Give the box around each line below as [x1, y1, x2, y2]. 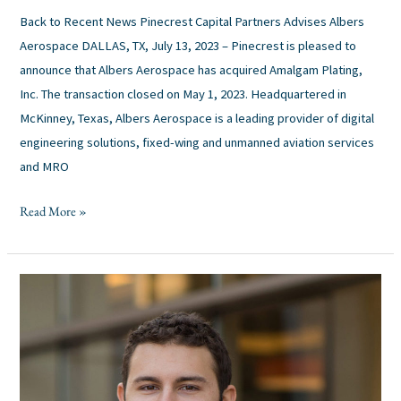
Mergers [19, 348, 61, 366]
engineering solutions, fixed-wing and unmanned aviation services [20, 133, 375, 150]
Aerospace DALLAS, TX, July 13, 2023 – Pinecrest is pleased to [20, 37, 357, 54]
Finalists [19, 276, 63, 294]
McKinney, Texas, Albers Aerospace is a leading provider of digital [20, 109, 375, 126]
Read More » [20, 201, 88, 219]
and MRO [20, 158, 70, 175]
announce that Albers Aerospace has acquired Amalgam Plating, [20, 61, 363, 78]
